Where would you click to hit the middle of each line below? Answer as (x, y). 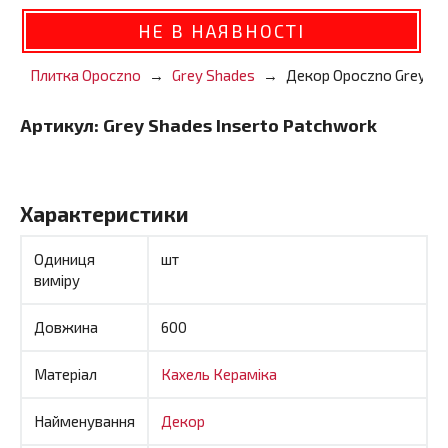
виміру (57, 279)
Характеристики (104, 214)
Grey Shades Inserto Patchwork (240, 125)
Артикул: (61, 125)
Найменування (84, 420)
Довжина (66, 326)
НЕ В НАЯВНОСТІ (222, 31)
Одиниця (64, 258)
